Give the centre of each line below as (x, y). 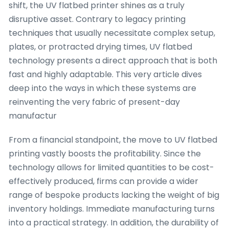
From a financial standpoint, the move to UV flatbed (113, 140)
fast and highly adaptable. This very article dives (105, 74)
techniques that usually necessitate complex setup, (112, 33)
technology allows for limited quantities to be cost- (111, 167)
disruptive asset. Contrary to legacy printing (97, 19)
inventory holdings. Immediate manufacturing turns (112, 209)
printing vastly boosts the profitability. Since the (105, 153)
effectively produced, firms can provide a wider (104, 181)
